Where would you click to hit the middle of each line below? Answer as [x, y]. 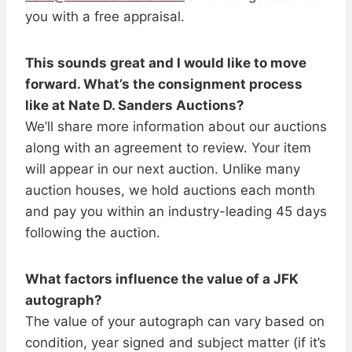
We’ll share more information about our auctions [176, 126]
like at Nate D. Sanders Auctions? [135, 105]
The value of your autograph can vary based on [175, 321]
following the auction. [93, 232]
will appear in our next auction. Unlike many [163, 169]
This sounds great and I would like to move [166, 62]
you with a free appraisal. [105, 16]
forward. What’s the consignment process [164, 84]
